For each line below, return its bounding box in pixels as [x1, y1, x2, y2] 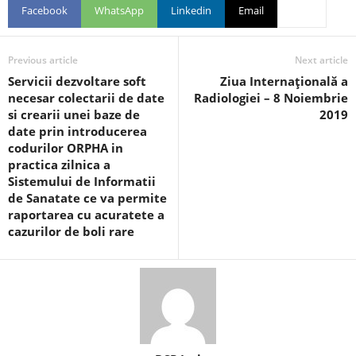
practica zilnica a [8, 157, 110, 172]
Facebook [21, 2, 68, 17]
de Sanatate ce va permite [8, 190, 167, 206]
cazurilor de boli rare [8, 223, 134, 239]
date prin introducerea [8, 123, 147, 139]
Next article [295, 53, 348, 67]
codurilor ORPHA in [8, 140, 123, 156]
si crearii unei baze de [8, 106, 140, 122]
